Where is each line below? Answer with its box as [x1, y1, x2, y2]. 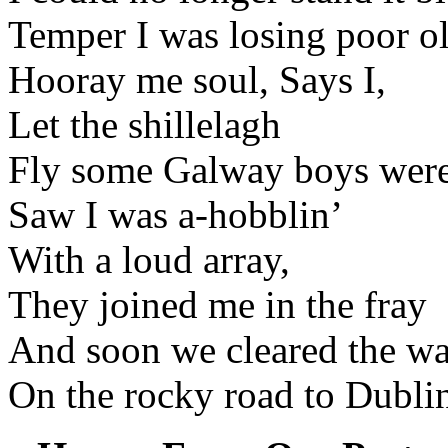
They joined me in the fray [8, 283, 427, 327]
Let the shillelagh [8, 103, 281, 147]
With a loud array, [8, 238, 290, 282]
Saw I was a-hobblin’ [8, 193, 343, 237]
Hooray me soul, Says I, [8, 58, 386, 102]
